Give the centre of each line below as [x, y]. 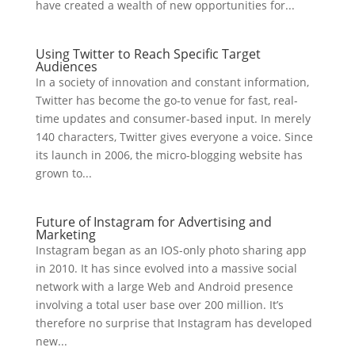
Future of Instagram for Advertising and [153, 222]
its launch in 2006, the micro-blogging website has [169, 155]
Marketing [65, 235]
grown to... [63, 173]
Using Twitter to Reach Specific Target [148, 54]
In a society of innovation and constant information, [172, 82]
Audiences [66, 67]
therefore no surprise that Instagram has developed [174, 323]
